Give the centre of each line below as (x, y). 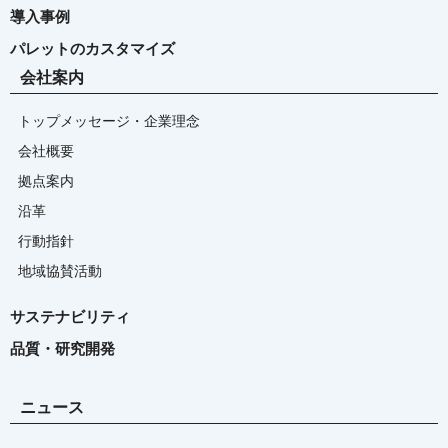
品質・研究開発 (62, 348)
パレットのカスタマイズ (92, 48)
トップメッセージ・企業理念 (109, 120)
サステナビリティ (70, 316)
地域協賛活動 (60, 270)
